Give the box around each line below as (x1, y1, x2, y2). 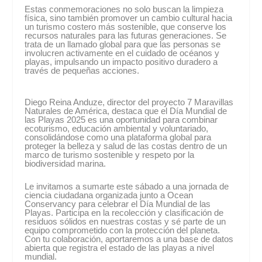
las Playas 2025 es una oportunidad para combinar (25, 115, 218, 125)
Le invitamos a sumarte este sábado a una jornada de (25, 181, 229, 191)
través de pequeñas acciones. (25, 65, 140, 75)
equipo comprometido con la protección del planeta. (25, 225, 220, 235)
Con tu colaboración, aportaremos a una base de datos (25, 234, 234, 244)
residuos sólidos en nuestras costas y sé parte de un (25, 216, 226, 226)
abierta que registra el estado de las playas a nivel (25, 243, 215, 253)
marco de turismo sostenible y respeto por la (25, 150, 195, 160)
